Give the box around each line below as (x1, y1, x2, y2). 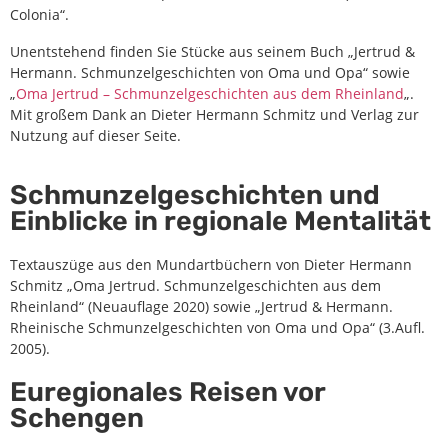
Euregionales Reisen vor (10, 375, 325, 408)
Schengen (10, 401, 144, 434)
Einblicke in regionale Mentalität (10, 204, 431, 237)
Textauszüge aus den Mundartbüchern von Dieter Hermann (10, 254, 412, 274)
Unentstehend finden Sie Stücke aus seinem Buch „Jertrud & (10, 41, 415, 61)
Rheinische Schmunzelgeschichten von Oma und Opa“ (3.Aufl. (10, 317, 425, 337)
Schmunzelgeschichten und (10, 178, 380, 211)
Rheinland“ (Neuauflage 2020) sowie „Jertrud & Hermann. (10, 296, 393, 316)
